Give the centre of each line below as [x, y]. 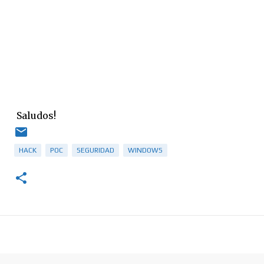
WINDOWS [145, 150]
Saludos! [35, 115]
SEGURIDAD [95, 150]
